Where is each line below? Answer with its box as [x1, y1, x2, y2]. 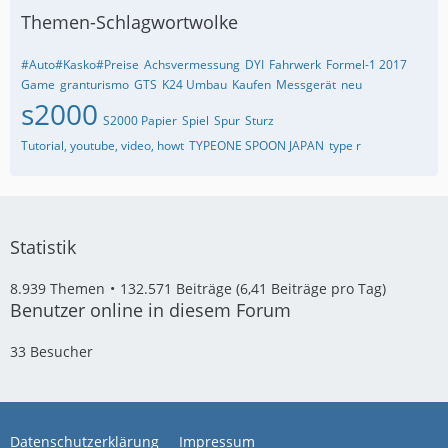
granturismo [60, 76, 129, 93]
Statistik [10, 235, 76, 259]
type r [329, 137, 361, 154]
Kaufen [232, 76, 271, 93]
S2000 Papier [103, 112, 177, 129]
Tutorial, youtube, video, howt [21, 137, 184, 154]
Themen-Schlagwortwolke [21, 10, 238, 34]
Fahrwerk [269, 56, 321, 73]
